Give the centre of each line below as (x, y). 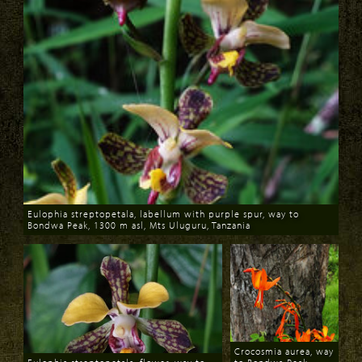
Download (54, 235)
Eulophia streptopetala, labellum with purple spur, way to (163, 213)
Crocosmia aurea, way (284, 351)
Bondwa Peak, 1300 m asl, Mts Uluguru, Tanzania (139, 225)
